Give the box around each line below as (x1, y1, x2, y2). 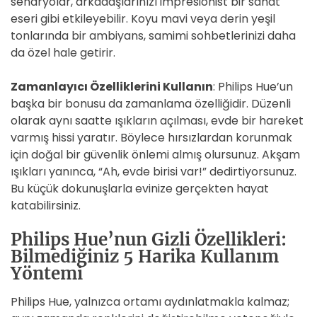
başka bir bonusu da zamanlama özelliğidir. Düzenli (11, 96, 291, 112)
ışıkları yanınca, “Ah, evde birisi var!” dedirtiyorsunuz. (11, 163, 296, 180)
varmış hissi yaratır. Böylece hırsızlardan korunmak (11, 129, 292, 146)
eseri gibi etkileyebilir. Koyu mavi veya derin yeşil (11, 11, 275, 27)
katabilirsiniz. (11, 197, 81, 214)
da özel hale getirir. (11, 45, 115, 61)
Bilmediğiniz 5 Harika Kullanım (11, 246, 279, 267)
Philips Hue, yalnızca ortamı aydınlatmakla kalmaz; (11, 294, 289, 310)
